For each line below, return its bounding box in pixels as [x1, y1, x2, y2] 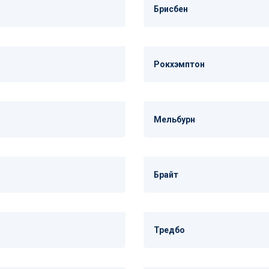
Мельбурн [154, 115, 195, 124]
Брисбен [154, 4, 188, 14]
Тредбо [154, 225, 185, 235]
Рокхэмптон [154, 59, 205, 69]
